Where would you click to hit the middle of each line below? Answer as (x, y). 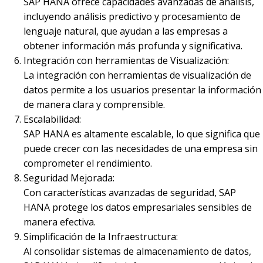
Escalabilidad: (52, 119)
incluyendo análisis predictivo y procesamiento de (132, 16)
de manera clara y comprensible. (94, 104)
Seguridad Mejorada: (69, 178)
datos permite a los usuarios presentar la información (142, 90)
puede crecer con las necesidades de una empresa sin (141, 149)
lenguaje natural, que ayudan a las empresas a (126, 31)
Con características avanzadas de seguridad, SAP (130, 193)
